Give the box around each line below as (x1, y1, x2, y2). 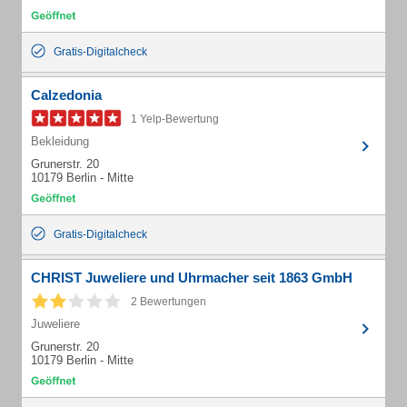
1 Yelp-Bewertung (131, 113, 219, 125)
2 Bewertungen (131, 295, 206, 308)
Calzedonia (31, 87, 102, 103)
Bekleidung (31, 134, 89, 148)
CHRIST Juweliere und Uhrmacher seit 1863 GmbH (31, 270, 352, 285)
